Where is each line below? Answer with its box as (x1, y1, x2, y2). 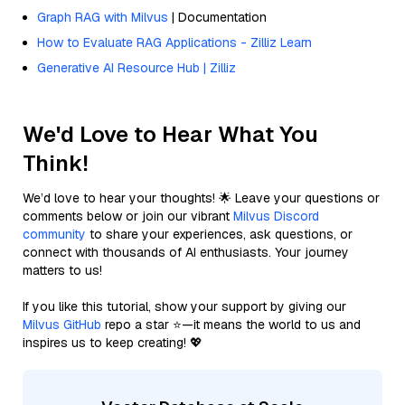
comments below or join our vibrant (23, 207, 233, 224)
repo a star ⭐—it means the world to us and (101, 316, 361, 333)
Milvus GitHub (23, 316, 101, 333)
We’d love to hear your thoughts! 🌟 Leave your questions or (23, 189, 380, 206)
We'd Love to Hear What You (23, 119, 318, 148)
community (23, 225, 86, 242)
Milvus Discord (233, 207, 319, 224)
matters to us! (23, 261, 102, 278)
